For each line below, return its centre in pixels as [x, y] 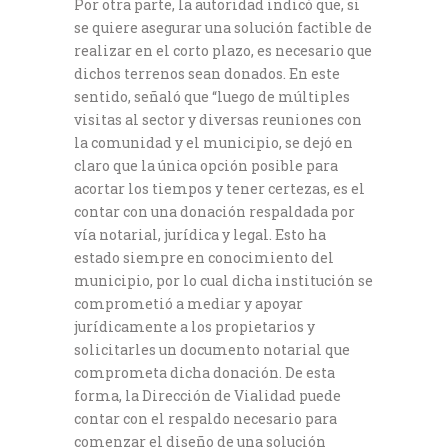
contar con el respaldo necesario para [205, 418]
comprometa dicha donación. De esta [204, 372]
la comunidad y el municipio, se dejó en [213, 142]
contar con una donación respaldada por [214, 211]
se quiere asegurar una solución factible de [223, 27]
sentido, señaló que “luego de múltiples [212, 96]
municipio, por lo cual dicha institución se [223, 280]
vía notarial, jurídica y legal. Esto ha [200, 234]
